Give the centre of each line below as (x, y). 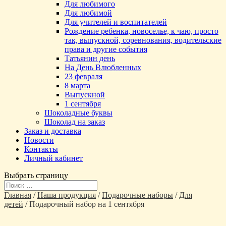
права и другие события (106, 49)
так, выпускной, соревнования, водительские (143, 40)
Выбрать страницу (36, 175)
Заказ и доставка (53, 131)
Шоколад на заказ (75, 122)
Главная (18, 195)
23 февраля (83, 76)
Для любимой (88, 13)
